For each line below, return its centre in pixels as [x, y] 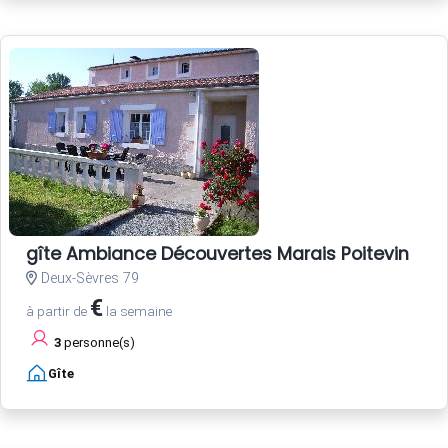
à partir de [58, 311]
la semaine [137, 311]
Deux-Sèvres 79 [88, 279]
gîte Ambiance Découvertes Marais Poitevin [217, 254]
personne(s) [98, 343]
